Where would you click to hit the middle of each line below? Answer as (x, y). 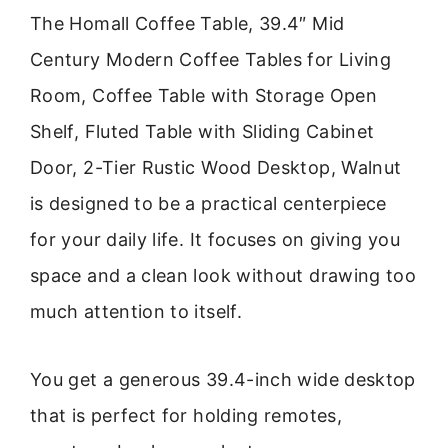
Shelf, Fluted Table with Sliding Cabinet (202, 131)
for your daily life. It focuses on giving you (215, 239)
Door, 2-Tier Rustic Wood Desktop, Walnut (216, 167)
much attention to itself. (136, 311)
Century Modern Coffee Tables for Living (211, 59)
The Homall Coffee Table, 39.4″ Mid (187, 23)
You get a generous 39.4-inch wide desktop (223, 380)
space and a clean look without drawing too (223, 275)
